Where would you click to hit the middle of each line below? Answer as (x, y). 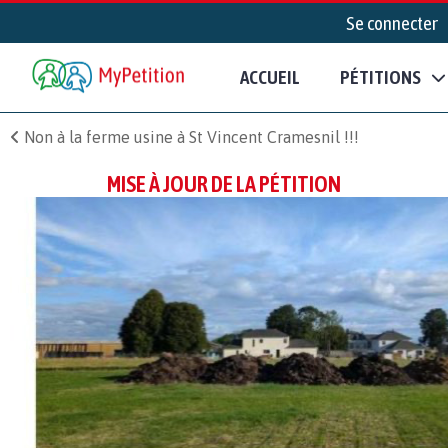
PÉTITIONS (380, 77)
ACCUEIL (270, 77)
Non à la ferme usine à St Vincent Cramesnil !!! (189, 136)
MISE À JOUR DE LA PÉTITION (224, 183)
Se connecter (392, 23)
